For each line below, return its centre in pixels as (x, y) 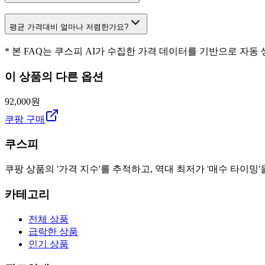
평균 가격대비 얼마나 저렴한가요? (69, 27)
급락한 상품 (53, 231)
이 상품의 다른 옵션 (54, 76)
